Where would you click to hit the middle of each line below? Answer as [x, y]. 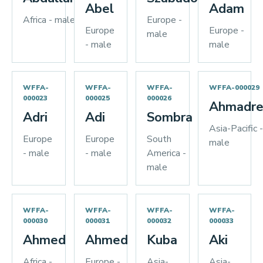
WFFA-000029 [234, 87]
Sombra [170, 117]
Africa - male [49, 20]
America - [166, 153]
